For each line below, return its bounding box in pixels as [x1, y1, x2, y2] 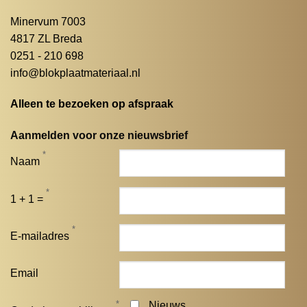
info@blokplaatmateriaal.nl [10, 66, 140, 79]
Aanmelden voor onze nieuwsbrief [10, 130, 188, 142]
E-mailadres [10, 230, 69, 242]
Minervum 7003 [10, 15, 86, 27]
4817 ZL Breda [10, 32, 82, 45]
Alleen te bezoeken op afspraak [10, 98, 173, 110]
